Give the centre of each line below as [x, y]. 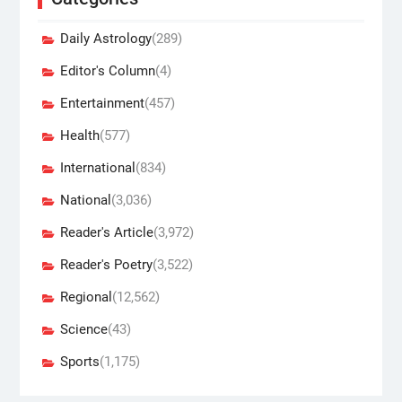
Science [83, 329]
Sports [79, 361]
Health [79, 135]
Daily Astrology [105, 38]
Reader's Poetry [106, 264]
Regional [86, 297]
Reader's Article [106, 232]
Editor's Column [107, 70]
